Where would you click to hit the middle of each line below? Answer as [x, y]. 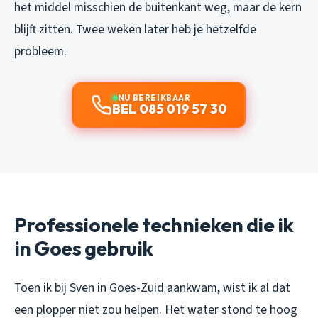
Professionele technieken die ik [154, 225]
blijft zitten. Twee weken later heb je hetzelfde [135, 30]
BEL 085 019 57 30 [170, 109]
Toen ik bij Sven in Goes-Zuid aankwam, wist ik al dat [152, 288]
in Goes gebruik [84, 248]
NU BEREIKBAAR [154, 98]
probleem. [40, 52]
